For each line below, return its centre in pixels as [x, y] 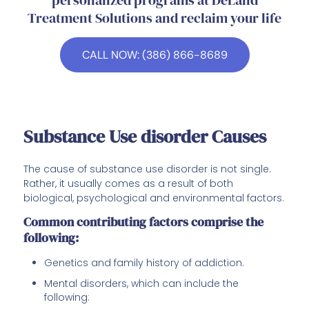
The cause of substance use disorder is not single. [148, 169]
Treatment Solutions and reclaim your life [154, 18]
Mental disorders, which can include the [142, 284]
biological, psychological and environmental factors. [154, 198]
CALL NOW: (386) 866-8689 [154, 54]
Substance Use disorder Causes [145, 137]
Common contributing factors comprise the [144, 222]
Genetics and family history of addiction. [144, 263]
